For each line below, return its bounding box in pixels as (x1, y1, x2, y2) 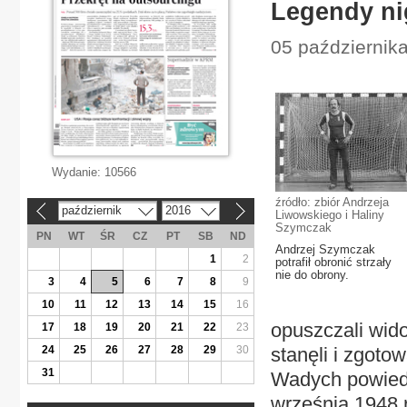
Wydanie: (52, 165, 104, 179)
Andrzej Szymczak (275, 243, 375, 256)
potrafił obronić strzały (275, 255, 392, 269)
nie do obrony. (275, 268, 349, 282)
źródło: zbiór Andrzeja (275, 195, 389, 209)
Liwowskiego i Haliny (275, 208, 384, 222)
